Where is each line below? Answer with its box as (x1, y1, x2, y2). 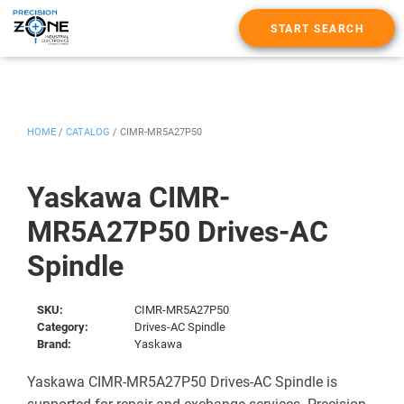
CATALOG (66, 125, 110, 138)
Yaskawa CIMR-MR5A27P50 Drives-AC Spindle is (27, 372, 337, 390)
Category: (37, 319, 89, 334)
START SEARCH (271, 23, 363, 36)
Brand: (37, 336, 72, 351)
